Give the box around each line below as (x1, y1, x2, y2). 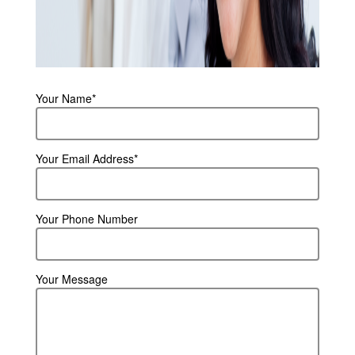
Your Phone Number (35, 210, 138, 227)
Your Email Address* (35, 150, 138, 166)
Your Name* (35, 90, 96, 106)
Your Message (35, 270, 108, 287)
